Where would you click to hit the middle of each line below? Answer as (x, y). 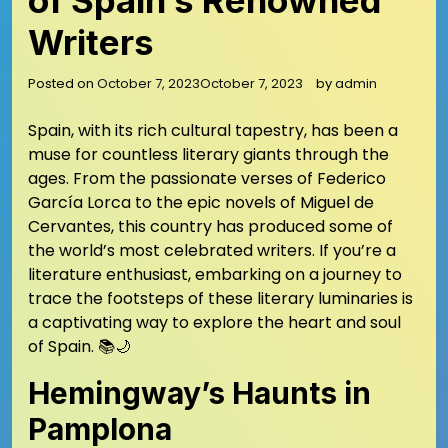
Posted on (62, 83)
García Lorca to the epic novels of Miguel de (201, 202)
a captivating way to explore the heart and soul (214, 322)
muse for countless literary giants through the (208, 154)
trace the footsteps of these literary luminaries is (220, 298)
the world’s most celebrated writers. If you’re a (212, 250)
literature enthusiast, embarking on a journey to (215, 274)
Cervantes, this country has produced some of (210, 226)
